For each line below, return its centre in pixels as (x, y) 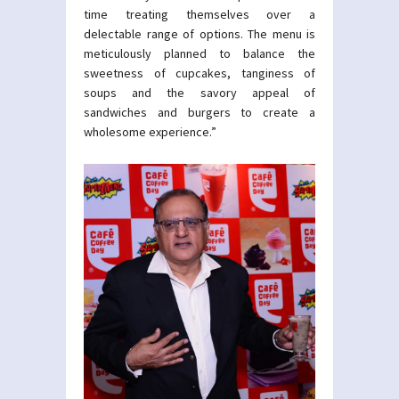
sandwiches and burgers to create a (199, 112)
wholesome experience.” (150, 132)
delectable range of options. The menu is (199, 34)
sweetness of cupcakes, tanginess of (199, 73)
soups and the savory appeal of (199, 93)
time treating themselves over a (199, 14)
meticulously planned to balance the (199, 53)
